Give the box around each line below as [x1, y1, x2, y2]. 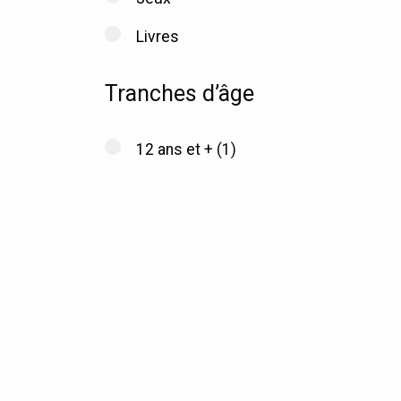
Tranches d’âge [104, 81, 254, 107]
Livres [136, 27, 180, 46]
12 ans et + [136, 140, 214, 158]
